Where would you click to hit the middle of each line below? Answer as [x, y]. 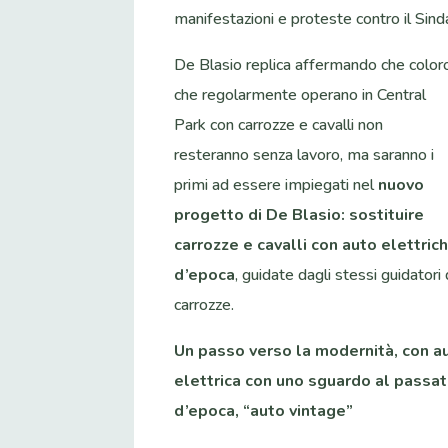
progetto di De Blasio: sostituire [299, 215]
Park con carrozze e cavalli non [279, 125]
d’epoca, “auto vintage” [264, 411]
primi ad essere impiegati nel [276, 185]
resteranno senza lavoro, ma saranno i [304, 155]
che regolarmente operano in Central [300, 95]
